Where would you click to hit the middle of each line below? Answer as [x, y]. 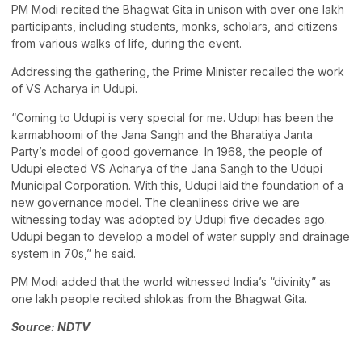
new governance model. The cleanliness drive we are [156, 202]
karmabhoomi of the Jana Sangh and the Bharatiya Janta [162, 134]
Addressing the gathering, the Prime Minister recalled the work [178, 72]
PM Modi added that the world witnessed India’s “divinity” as [171, 281]
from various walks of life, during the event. [126, 43]
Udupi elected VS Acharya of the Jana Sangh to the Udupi [167, 168]
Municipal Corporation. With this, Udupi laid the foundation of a [177, 185]
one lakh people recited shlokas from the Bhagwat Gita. [159, 298]
